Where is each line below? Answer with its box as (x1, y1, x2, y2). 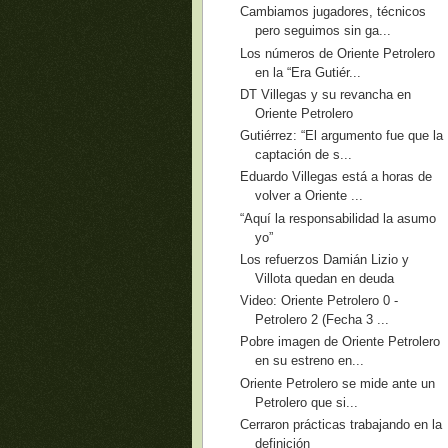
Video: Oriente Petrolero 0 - (240, 293, 399, 308)
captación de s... (255, 147, 353, 162)
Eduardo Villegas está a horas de (240, 169, 433, 185)
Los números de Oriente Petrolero (240, 45, 436, 61)
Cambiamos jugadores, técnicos (240, 4, 427, 20)
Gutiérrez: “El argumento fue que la (240, 128, 444, 143)
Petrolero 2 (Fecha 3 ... (255, 312, 390, 327)
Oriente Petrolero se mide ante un (240, 375, 436, 391)
